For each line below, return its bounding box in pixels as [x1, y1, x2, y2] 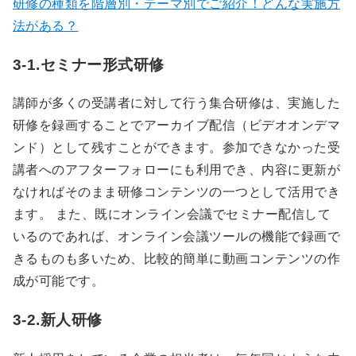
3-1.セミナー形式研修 [13, 56, 164, 73]
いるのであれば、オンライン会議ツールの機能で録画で [13, 230, 340, 244]
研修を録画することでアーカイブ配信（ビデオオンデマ [13, 118, 340, 133]
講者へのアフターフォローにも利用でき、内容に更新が [13, 163, 340, 177]
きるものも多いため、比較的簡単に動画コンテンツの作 [13, 252, 340, 266]
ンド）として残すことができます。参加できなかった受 [13, 141, 340, 155]
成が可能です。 [13, 274, 105, 288]
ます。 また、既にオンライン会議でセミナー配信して [13, 207, 331, 222]
